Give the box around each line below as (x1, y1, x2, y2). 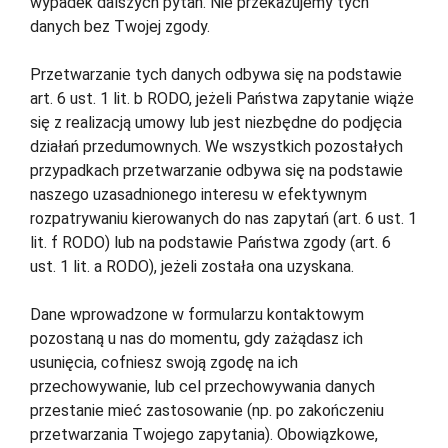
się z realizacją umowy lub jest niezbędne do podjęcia (30, 113, 402, 133)
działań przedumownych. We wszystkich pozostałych (30, 137, 403, 157)
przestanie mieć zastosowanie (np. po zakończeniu (30, 401, 384, 421)
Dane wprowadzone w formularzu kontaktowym (30, 305, 364, 325)
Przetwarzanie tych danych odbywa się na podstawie (30, 65, 402, 85)
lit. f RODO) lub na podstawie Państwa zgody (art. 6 (30, 233, 391, 253)
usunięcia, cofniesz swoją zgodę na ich (30, 353, 298, 373)
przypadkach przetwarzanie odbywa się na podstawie (30, 161, 403, 181)
